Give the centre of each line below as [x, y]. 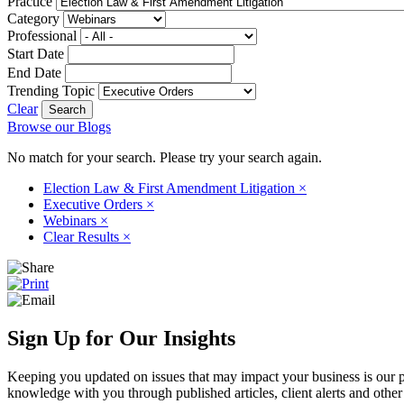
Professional [42, 35]
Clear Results [83, 236]
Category [33, 18]
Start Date [36, 53]
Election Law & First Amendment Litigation [171, 188]
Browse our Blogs [59, 126]
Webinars [72, 220]
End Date [34, 72]
